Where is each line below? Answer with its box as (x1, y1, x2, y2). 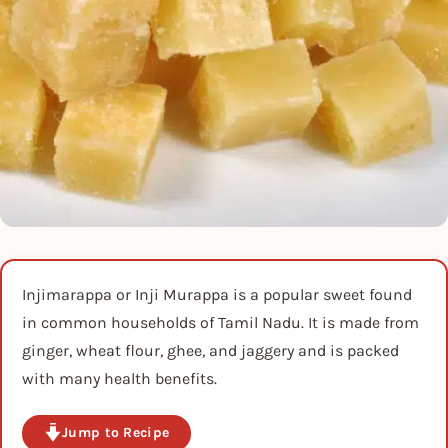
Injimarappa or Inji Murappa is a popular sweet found (22, 285, 412, 304)
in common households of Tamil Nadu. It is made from (22, 313, 419, 332)
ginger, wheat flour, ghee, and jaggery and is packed (22, 341, 399, 360)
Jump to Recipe (62, 424, 170, 442)
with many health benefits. (22, 369, 217, 388)
